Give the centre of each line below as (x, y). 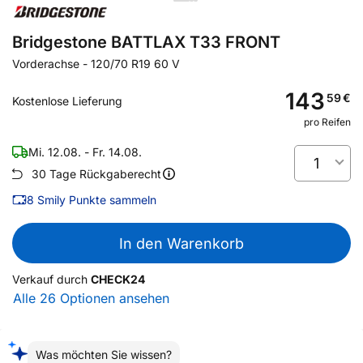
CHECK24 (118, 279)
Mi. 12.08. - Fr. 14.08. (85, 152)
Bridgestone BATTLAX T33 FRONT (146, 42)
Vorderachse (46, 64)
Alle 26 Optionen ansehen (91, 298)
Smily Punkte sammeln (97, 200)
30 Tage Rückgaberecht (96, 174)
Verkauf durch (50, 279)
